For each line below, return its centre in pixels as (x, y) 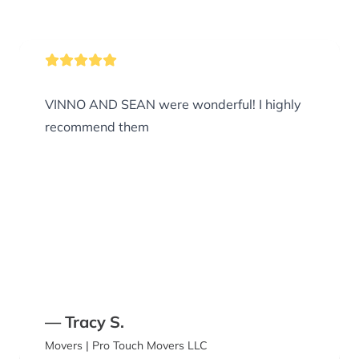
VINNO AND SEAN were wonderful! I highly (173, 105)
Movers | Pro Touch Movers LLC (126, 346)
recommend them (97, 127)
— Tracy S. (85, 322)
